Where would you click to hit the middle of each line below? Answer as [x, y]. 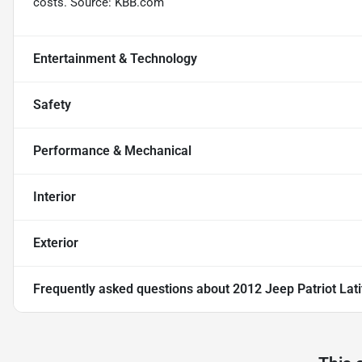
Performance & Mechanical [112, 151]
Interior [55, 197]
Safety [52, 105]
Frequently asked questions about [133, 289]
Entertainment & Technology [115, 59]
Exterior [56, 243]
